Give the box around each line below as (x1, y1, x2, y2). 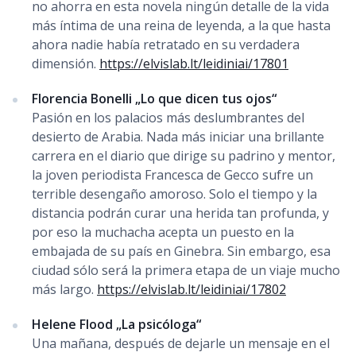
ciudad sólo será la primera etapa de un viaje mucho (32, 261, 340, 279)
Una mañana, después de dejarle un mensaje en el (32, 334, 330, 352)
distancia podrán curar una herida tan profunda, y (32, 203, 329, 222)
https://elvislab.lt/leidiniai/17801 (99, 54, 288, 72)
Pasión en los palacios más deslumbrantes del (32, 108, 304, 126)
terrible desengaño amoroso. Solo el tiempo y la (32, 184, 317, 203)
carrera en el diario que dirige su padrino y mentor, (32, 146, 335, 164)
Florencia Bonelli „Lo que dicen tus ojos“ (32, 89, 277, 107)
